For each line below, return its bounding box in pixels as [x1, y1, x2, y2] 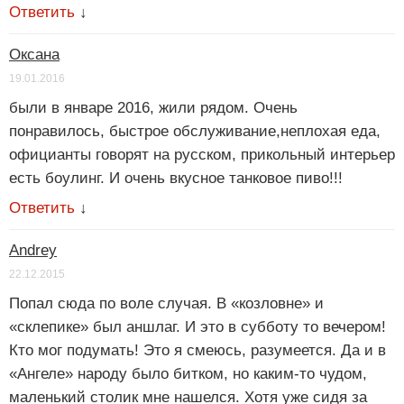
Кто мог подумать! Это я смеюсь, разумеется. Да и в [9, 341, 386, 359]
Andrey [9, 241, 57, 259]
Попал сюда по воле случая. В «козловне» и [9, 294, 324, 312]
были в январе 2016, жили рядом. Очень [9, 98, 298, 116]
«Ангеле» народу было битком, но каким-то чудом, [9, 364, 367, 382]
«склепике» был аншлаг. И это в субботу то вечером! [9, 317, 386, 335]
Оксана [9, 45, 60, 63]
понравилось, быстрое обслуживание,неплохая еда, [9, 122, 381, 140]
